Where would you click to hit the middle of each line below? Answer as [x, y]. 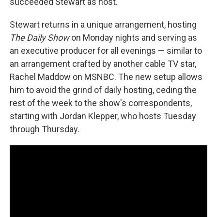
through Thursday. [45, 129]
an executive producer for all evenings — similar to [106, 51]
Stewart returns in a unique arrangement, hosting [103, 24]
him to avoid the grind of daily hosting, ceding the [103, 90]
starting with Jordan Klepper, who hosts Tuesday [103, 116]
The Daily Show [39, 38]
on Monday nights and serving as [133, 38]
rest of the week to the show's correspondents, [101, 103]
